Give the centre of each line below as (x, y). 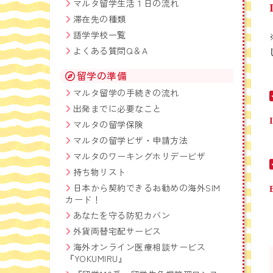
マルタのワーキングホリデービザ (139, 156)
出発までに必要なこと (117, 108)
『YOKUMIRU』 (96, 258)
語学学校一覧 (99, 35)
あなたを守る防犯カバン (122, 215)
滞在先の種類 (99, 19)
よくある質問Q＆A (110, 51)
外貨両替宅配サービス (117, 231)
